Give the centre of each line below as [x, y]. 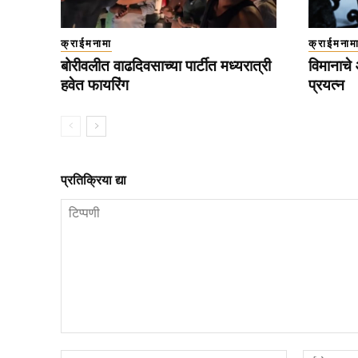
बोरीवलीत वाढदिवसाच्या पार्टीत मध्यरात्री [166, 66]
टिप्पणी [77, 340]
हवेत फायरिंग [95, 85]
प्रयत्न [326, 85]
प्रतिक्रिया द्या [93, 180]
